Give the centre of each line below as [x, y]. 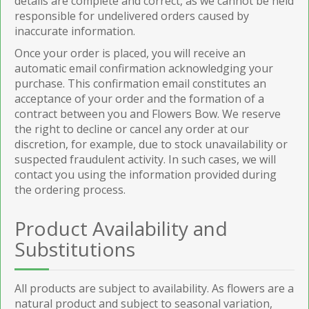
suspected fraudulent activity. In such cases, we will [145, 159]
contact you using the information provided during [146, 174]
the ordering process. [70, 189]
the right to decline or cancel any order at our [132, 129]
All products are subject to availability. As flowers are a [154, 288]
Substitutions [75, 249]
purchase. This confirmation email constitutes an [140, 83]
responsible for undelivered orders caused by [132, 16]
